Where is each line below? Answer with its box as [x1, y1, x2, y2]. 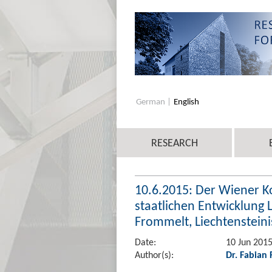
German [136, 95, 167, 107]
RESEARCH [151, 135, 198, 149]
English [174, 95, 199, 107]
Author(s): [135, 248, 174, 260]
